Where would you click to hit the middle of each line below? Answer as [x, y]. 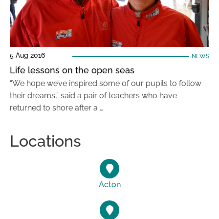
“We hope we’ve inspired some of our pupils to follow [106, 83]
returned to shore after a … [56, 108]
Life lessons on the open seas [72, 70]
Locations [45, 141]
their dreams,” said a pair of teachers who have [93, 96]
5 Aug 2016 [27, 55]
